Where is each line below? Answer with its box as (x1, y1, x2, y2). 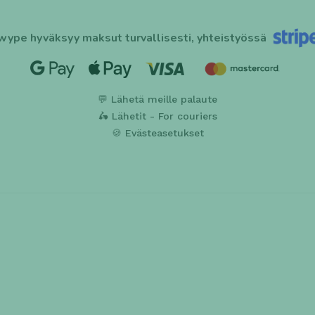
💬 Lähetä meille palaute (98, 94, 217, 105)
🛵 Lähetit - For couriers (98, 110, 217, 122)
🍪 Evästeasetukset (111, 127, 204, 139)
